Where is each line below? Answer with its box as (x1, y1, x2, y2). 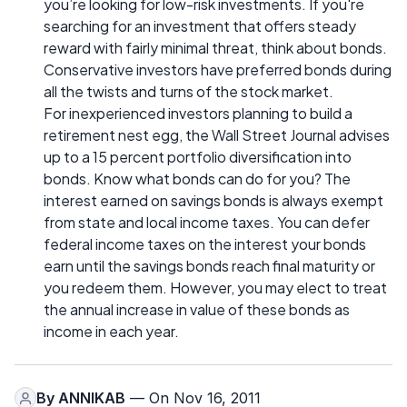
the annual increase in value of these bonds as (44, 300, 350, 319)
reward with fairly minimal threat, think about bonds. (44, 38, 387, 57)
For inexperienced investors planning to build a (44, 104, 352, 123)
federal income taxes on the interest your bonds (44, 234, 366, 253)
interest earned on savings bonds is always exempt (44, 191, 383, 210)
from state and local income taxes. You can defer (44, 213, 370, 232)
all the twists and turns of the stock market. (44, 82, 333, 101)
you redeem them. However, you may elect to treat (44, 278, 387, 297)
